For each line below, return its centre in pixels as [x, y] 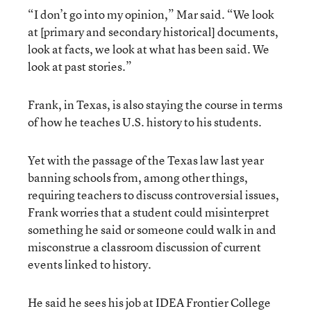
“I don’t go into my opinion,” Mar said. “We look [151, 14]
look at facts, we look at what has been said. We [149, 49]
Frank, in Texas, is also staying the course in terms [155, 104]
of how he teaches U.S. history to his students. [145, 121]
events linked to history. [90, 264]
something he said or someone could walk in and [152, 229]
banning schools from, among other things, [138, 177]
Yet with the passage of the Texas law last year [146, 160]
